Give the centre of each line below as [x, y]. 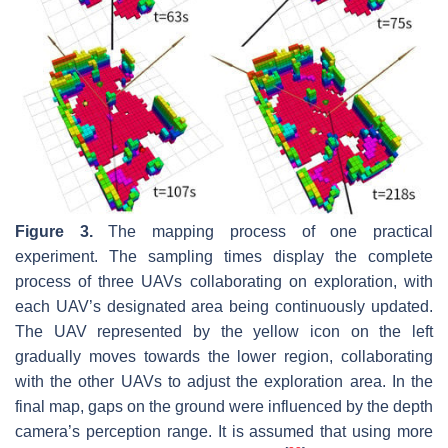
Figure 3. [54, 231]
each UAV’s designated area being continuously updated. [224, 306]
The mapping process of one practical [263, 231]
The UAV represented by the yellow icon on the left [224, 331]
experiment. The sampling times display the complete [224, 256]
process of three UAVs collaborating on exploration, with [224, 281]
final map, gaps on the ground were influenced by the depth [224, 406]
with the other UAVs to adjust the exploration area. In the [224, 381]
